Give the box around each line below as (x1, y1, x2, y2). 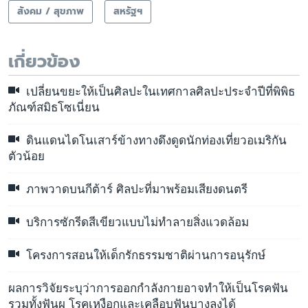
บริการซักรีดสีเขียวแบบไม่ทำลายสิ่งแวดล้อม (23, 215, 249, 229)
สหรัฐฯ (113, 3, 142, 19)
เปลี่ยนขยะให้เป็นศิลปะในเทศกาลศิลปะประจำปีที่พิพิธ (23, 85, 295, 98)
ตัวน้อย (8, 149, 45, 163)
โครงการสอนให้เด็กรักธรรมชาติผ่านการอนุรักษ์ (23, 248, 265, 262)
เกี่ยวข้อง (8, 47, 80, 75)
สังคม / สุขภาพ (17, 3, 84, 19)
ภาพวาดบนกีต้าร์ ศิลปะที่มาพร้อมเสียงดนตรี (23, 182, 247, 196)
